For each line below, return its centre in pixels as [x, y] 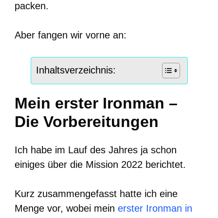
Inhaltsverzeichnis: [76, 70]
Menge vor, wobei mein [66, 208]
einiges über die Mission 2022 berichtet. [100, 164]
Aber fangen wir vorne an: [71, 35]
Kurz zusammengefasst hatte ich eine [96, 193]
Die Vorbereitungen [87, 121]
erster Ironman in [155, 208]
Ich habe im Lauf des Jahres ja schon [96, 150]
